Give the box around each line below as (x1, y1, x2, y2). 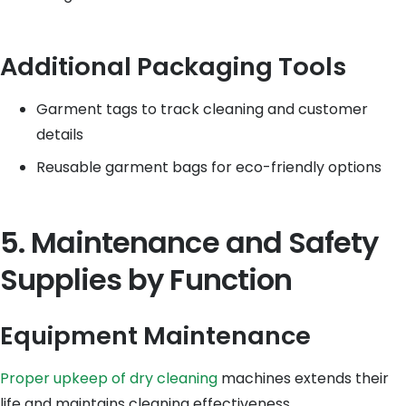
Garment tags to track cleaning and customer (36, 99, 368, 120)
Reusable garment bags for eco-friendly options (36, 157, 382, 178)
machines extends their (217, 368, 389, 389)
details (36, 124, 83, 145)
